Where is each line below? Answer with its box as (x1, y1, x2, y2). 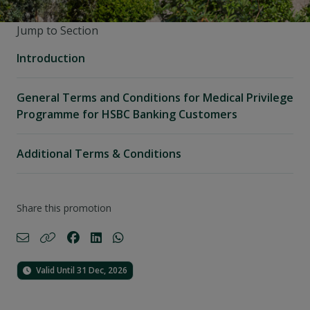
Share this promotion (17, 201, 111, 215)
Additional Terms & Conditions (17, 146, 181, 161)
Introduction (17, 51, 85, 66)
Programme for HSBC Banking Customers (17, 107, 237, 122)
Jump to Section (17, 23, 98, 38)
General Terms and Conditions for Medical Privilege (17, 90, 293, 105)
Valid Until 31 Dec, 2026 (34, 264, 127, 276)
